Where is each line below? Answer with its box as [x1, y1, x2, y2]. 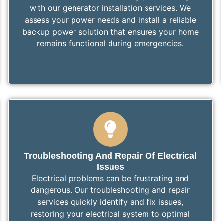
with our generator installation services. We [30, 2, 191, 13]
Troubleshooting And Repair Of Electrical [24, 150, 197, 161]
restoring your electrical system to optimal [31, 208, 190, 219]
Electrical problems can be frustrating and [32, 173, 189, 183]
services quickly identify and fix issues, [37, 196, 184, 207]
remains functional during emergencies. [37, 38, 184, 48]
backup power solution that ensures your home [22, 26, 199, 37]
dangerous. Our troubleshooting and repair [31, 184, 190, 195]
